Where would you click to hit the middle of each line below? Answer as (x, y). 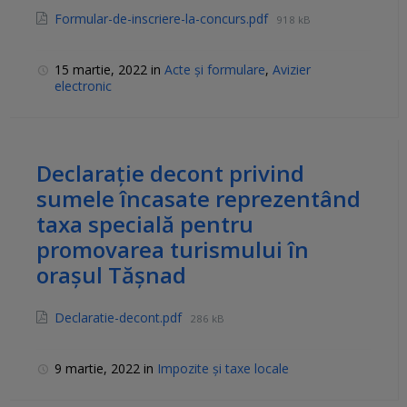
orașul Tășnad (111, 275)
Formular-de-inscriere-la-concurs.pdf (163, 19)
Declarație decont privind (170, 174)
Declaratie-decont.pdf (120, 318)
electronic (83, 86)
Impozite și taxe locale (223, 369)
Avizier (292, 70)
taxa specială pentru (145, 224)
